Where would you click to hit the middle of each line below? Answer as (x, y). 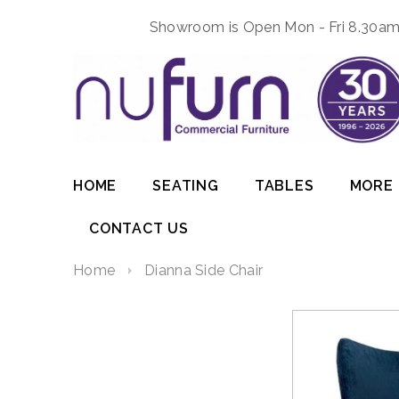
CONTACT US (139, 229)
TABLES (284, 186)
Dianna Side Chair (204, 271)
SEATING (186, 186)
